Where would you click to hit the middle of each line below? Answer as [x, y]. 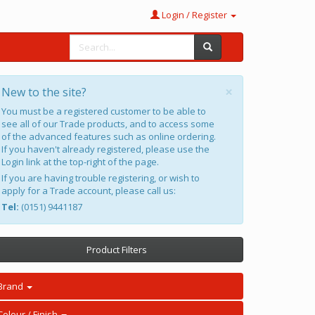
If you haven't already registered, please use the [105, 149]
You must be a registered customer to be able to [104, 111]
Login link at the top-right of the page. [80, 162]
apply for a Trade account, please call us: [89, 191]
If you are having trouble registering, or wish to [101, 178]
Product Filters [117, 250]
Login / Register [194, 15]
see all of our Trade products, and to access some [108, 124]
